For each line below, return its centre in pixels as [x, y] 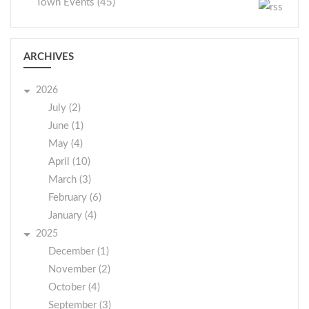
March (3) [70, 180]
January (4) [72, 216]
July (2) [64, 108]
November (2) [79, 269]
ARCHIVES [49, 57]
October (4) [74, 287]
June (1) [66, 126]
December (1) [79, 251]
